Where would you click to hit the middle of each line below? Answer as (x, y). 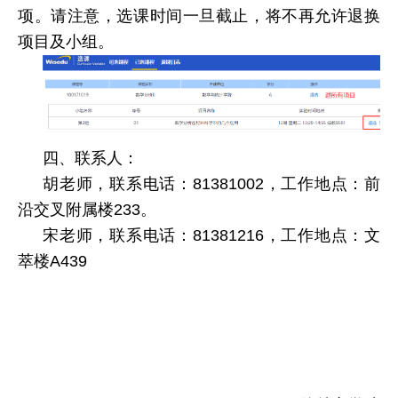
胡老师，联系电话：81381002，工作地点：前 (211, 183)
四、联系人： (91, 158)
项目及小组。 (66, 42)
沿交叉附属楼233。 (87, 209)
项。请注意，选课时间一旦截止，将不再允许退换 (199, 16)
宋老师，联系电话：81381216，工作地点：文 (211, 235)
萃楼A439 (52, 261)
